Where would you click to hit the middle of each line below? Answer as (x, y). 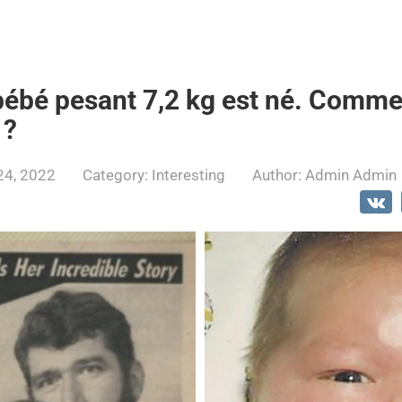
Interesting (188, 175)
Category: (115, 175)
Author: (277, 175)
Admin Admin (351, 175)
